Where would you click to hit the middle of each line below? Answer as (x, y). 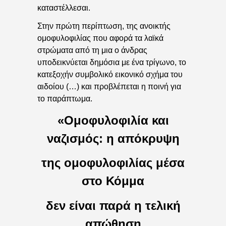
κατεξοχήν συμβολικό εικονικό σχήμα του (110, 75)
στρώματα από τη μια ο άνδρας (92, 50)
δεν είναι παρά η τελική (113, 205)
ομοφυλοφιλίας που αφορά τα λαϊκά (100, 38)
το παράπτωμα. (65, 99)
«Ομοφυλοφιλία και (113, 120)
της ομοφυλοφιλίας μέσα (113, 163)
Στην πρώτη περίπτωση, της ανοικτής (104, 26)
